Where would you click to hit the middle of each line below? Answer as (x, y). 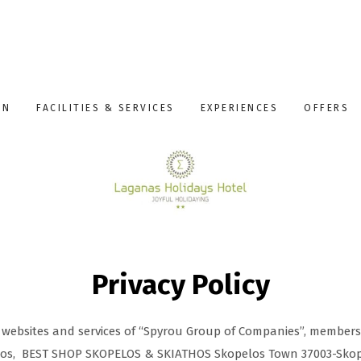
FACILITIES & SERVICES (106, 108)
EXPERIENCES (239, 108)
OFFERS (326, 108)
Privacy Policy (180, 284)
